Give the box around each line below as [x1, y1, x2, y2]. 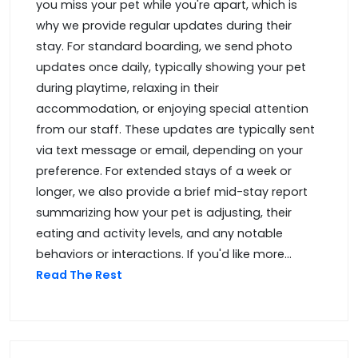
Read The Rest [36, 267, 125, 284]
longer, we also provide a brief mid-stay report [36, 184, 308, 201]
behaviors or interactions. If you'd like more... [36, 246, 292, 263]
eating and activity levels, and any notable [36, 225, 283, 242]
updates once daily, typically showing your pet [36, 59, 306, 76]
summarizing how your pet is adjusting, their [36, 205, 292, 221]
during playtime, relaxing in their [36, 80, 219, 97]
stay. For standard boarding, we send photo [36, 38, 292, 55]
